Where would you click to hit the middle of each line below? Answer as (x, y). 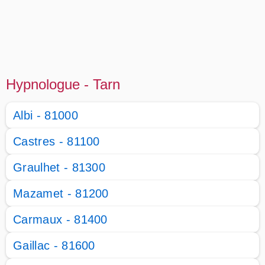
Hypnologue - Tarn (63, 84)
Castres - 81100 (56, 141)
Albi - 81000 (46, 115)
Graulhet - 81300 (59, 167)
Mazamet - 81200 (61, 193)
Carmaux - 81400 (60, 219)
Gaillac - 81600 (54, 245)
